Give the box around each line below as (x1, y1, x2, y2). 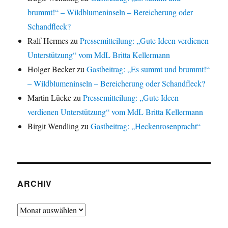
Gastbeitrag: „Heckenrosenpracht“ (91, 121, 201, 132)
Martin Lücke (27, 92, 72, 103)
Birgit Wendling (27, 121, 79, 132)
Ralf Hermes (27, 35, 69, 46)
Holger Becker (27, 64, 75, 75)
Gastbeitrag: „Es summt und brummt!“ (87, 64, 210, 75)
